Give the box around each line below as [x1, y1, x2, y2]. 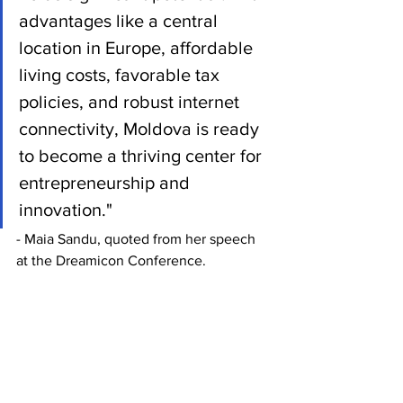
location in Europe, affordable [19, 38, 257, 58]
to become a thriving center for [19, 146, 266, 166]
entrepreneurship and [19, 173, 194, 193]
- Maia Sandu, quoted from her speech [16, 231, 259, 247]
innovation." [19, 200, 112, 220]
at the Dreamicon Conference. [16, 253, 206, 269]
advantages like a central [19, 11, 222, 31]
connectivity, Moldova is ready [19, 119, 264, 139]
